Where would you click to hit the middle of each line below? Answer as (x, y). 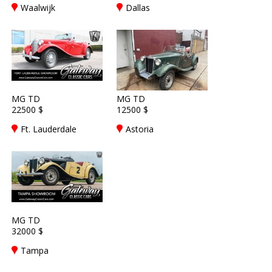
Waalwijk (38, 8)
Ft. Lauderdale (49, 129)
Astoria (140, 129)
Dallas (138, 8)
